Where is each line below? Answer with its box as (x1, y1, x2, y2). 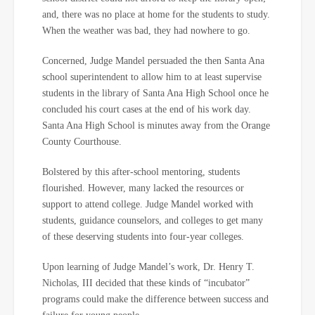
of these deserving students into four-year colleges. (42, 231, 244, 242)
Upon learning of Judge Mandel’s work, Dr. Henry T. (42, 262, 255, 272)
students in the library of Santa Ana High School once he (42, 88, 269, 98)
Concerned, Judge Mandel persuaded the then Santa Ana (42, 56, 264, 66)
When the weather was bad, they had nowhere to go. (42, 25, 250, 36)
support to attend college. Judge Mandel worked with (42, 199, 253, 210)
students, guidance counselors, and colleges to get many (42, 215, 263, 226)
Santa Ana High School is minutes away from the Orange (42, 120, 270, 131)
